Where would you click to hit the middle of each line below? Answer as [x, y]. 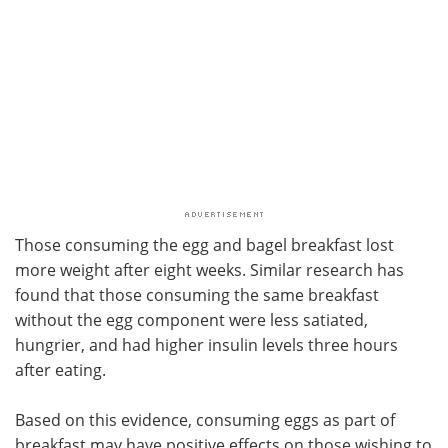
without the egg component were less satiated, [191, 320]
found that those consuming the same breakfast [197, 295]
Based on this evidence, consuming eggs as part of [205, 420]
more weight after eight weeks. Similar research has [209, 270]
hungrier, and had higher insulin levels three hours [206, 345]
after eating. [60, 370]
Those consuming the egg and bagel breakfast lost [204, 245]
